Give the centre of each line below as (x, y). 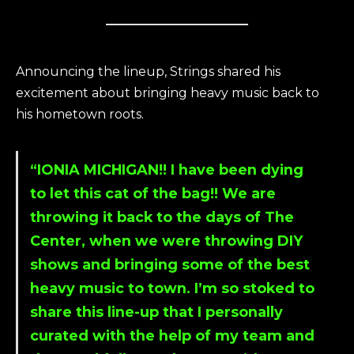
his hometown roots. (80, 115)
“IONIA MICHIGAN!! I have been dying (167, 169)
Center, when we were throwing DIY (166, 240)
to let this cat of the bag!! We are (153, 193)
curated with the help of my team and (172, 335)
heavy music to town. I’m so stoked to (172, 288)
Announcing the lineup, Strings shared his (148, 72)
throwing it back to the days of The (162, 217)
